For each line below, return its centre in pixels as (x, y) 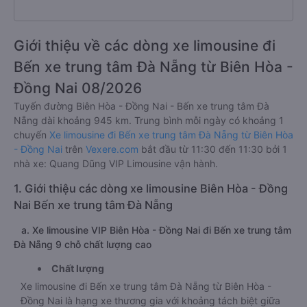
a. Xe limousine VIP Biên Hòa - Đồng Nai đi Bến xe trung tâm (152, 230)
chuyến (32, 135)
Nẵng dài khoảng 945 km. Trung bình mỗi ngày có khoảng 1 (149, 120)
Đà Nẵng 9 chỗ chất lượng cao (83, 244)
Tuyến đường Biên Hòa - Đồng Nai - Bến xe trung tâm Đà (142, 106)
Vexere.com (112, 149)
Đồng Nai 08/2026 (78, 88)
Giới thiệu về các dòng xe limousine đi (145, 46)
